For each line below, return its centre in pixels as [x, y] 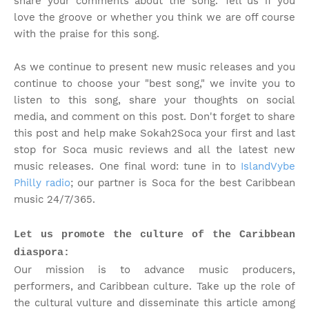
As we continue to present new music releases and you [154, 67]
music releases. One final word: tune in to [127, 166]
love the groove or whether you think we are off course [154, 17]
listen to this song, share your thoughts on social [154, 100]
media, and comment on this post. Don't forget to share [154, 117]
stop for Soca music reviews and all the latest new [154, 150]
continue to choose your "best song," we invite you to [154, 83]
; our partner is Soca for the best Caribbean [183, 183]
